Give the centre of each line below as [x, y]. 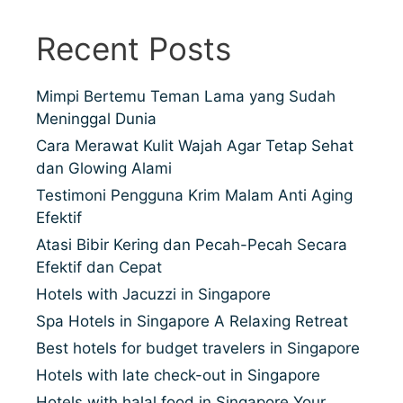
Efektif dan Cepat [99, 267]
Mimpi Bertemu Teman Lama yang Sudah [186, 96]
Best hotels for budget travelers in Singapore [198, 348]
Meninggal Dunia [96, 119]
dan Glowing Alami [104, 168]
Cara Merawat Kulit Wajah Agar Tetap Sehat [195, 146]
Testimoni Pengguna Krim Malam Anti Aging [194, 195]
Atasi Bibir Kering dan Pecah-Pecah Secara [192, 245]
